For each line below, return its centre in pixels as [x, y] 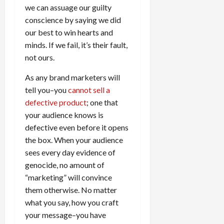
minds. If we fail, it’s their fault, [76, 45]
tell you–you [46, 90]
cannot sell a [89, 90]
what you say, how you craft [72, 202]
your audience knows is [64, 115]
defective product [56, 102]
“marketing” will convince [68, 177]
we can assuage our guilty [68, 7]
